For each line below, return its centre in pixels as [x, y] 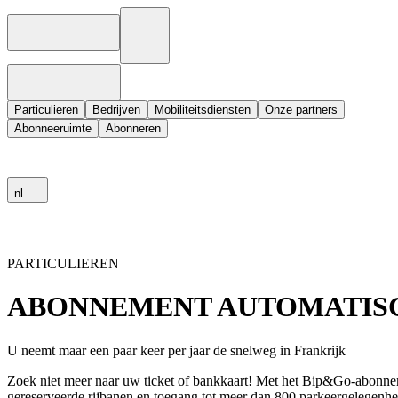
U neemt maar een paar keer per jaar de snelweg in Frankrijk [176, 350]
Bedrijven [116, 110]
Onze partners [301, 110]
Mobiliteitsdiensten [203, 110]
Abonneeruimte [53, 128]
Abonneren [133, 128]
